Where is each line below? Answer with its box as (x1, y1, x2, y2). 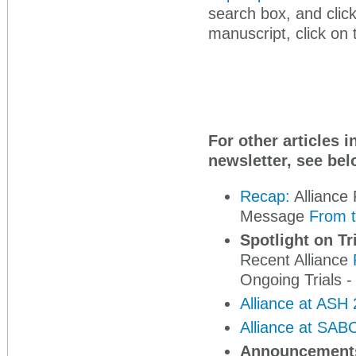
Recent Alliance (240, 251, 353, 269)
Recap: (240, 188, 290, 205)
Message (240, 207, 309, 225)
